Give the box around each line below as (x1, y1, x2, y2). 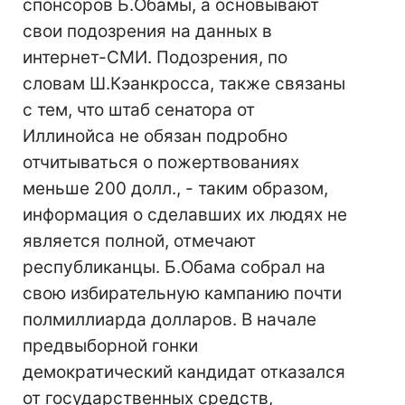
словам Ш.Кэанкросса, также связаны (23, 73, 345, 94)
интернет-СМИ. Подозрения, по (23, 47, 287, 68)
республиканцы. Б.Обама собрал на (23, 257, 325, 278)
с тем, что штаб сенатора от (23, 99, 255, 120)
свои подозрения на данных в (23, 21, 272, 42)
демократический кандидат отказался (23, 362, 345, 382)
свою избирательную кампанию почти (23, 283, 342, 304)
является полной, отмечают (23, 231, 256, 251)
